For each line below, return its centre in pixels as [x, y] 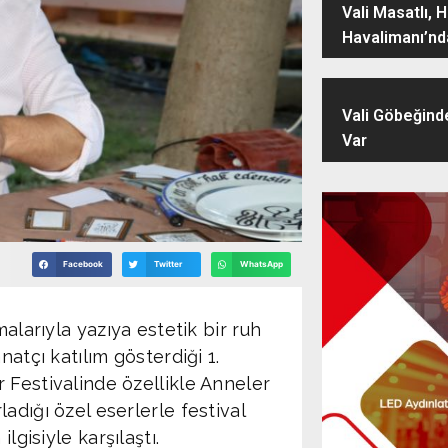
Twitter [167, 264]
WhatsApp [261, 264]
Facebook [83, 264]
